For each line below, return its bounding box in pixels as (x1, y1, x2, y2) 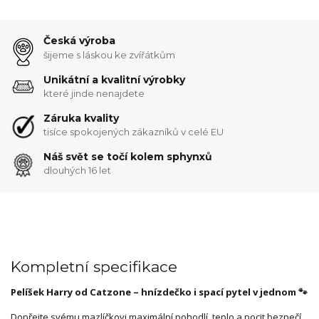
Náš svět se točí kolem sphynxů (43, 150, 213, 163)
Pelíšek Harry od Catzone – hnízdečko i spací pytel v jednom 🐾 (11, 286, 308, 299)
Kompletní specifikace (11, 258, 177, 276)
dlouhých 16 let (43, 164, 112, 177)
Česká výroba (43, 34, 116, 48)
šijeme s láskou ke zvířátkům (43, 49, 176, 61)
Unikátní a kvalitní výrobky (43, 73, 186, 86)
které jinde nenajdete (43, 88, 145, 100)
